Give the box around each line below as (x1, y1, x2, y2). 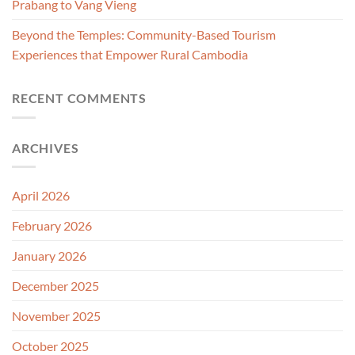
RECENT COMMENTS (12, 90, 147, 106)
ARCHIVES (12, 139, 79, 155)
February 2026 (12, 218, 92, 234)
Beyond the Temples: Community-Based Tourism (12, 27, 276, 43)
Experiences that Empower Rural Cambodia (12, 47, 248, 63)
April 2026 (12, 188, 70, 204)
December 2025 (12, 278, 99, 294)
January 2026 (12, 248, 86, 264)
